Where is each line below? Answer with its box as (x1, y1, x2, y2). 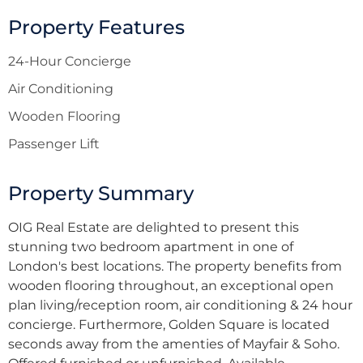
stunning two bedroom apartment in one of (8, 239, 293, 255)
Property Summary (8, 181, 194, 206)
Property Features (8, 15, 185, 40)
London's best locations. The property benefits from (8, 258, 342, 275)
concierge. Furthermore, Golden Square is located (8, 317, 330, 333)
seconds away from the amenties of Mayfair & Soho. (8, 336, 340, 352)
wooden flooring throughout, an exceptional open (8, 278, 334, 294)
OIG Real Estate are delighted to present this (8, 220, 299, 236)
